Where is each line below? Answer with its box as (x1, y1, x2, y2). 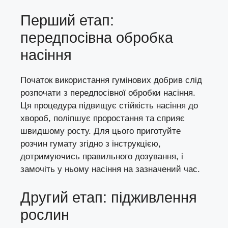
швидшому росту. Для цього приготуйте (20, 126, 181, 136)
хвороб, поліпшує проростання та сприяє (20, 113, 185, 124)
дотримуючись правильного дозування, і (20, 152, 183, 162)
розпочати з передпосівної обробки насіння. (20, 88, 195, 98)
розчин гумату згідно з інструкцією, (20, 139, 161, 149)
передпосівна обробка (20, 30, 173, 46)
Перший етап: (20, 12, 114, 29)
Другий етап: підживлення (20, 189, 197, 206)
